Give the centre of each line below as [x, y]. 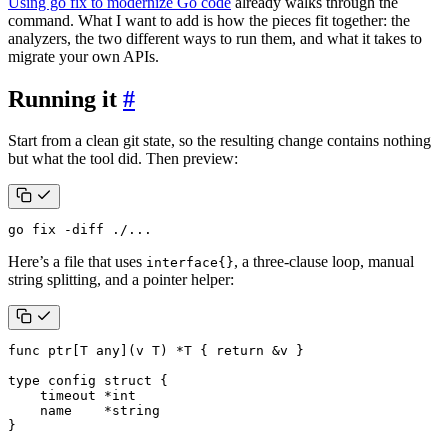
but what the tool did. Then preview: [123, 159]
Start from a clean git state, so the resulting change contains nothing [219, 141]
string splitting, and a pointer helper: [121, 280]
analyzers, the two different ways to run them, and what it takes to [215, 38]
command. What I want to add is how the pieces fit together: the [209, 20]
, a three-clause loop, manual [324, 262]
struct [128, 381]
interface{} [190, 263]
